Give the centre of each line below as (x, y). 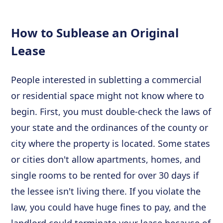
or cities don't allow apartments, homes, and (106, 159)
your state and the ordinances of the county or (110, 127)
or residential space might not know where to (108, 96)
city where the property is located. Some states (111, 143)
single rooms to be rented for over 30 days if (105, 175)
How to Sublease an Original (95, 33)
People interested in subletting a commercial (107, 80)
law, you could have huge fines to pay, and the (109, 207)
